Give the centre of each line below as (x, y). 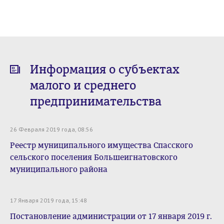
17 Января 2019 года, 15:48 (48, 200)
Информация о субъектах (105, 69)
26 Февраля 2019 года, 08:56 (51, 129)
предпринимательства (96, 101)
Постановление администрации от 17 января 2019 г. (111, 216)
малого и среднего (83, 85)
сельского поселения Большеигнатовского (94, 157)
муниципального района (59, 169)
